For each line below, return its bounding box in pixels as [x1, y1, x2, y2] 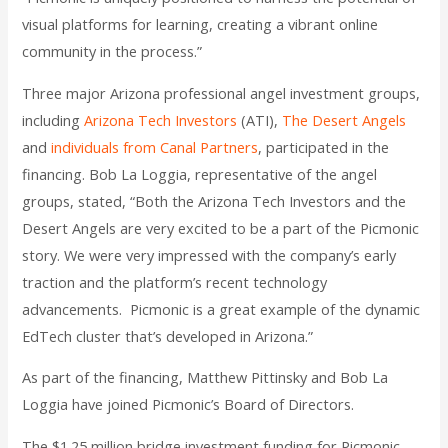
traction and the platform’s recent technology [22, 271, 328, 292]
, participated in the [258, 136, 390, 157]
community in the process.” [22, 41, 203, 62]
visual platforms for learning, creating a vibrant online [22, 14, 379, 35]
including [22, 109, 85, 130]
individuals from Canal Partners [47, 136, 259, 157]
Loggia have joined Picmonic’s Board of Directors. [22, 394, 355, 415]
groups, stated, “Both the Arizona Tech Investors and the [22, 190, 407, 211]
